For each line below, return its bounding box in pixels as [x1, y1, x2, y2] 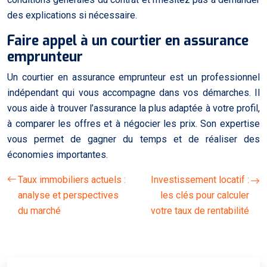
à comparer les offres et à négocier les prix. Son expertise [7, 117, 260, 129]
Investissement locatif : [151, 173, 249, 185]
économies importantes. [7, 148, 108, 160]
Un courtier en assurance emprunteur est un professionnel [7, 71, 260, 83]
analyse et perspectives [18, 189, 119, 201]
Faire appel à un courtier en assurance [7, 31, 249, 50]
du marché [18, 204, 61, 216]
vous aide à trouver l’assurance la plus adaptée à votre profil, [7, 102, 260, 114]
